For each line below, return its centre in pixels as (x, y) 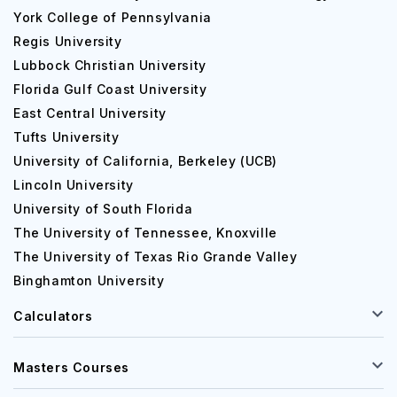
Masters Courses (71, 367)
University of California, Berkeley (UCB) (145, 161)
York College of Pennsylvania (113, 17)
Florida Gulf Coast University (110, 89)
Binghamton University (89, 280)
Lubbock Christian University (110, 65)
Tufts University (66, 137)
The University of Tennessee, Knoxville (145, 233)
